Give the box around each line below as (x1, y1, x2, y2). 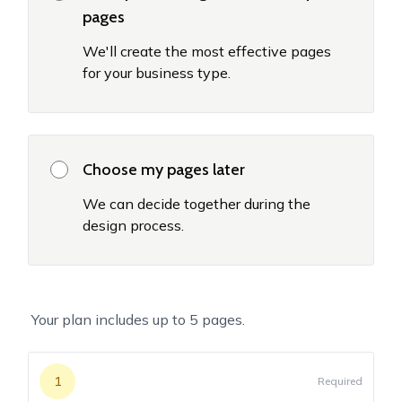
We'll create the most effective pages (83, 41, 332, 60)
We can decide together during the (83, 194, 311, 213)
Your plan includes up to (31, 310, 190, 328)
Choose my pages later (83, 159, 246, 179)
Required (317, 373, 363, 388)
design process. (83, 215, 185, 234)
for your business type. (83, 63, 232, 82)
